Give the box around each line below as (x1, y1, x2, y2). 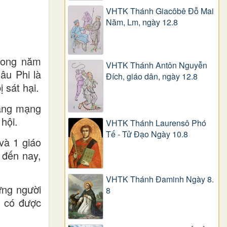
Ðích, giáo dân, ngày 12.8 (106, 70, 198, 83)
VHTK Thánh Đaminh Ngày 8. (106, 173, 214, 185)
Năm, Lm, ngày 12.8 (106, 16, 178, 28)
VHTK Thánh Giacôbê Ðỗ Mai (106, 5, 214, 17)
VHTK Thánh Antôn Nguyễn (106, 59, 207, 71)
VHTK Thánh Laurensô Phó (106, 117, 206, 129)
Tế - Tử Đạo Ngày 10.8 (106, 128, 188, 140)
